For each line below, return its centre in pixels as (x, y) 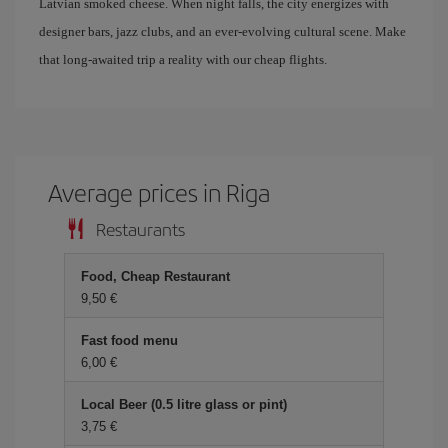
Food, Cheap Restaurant (155, 276)
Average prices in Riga (159, 192)
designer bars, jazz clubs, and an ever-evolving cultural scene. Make (222, 31)
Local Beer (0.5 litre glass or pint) (184, 404)
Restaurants (140, 228)
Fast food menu (129, 340)
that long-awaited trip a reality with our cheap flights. (183, 59)
